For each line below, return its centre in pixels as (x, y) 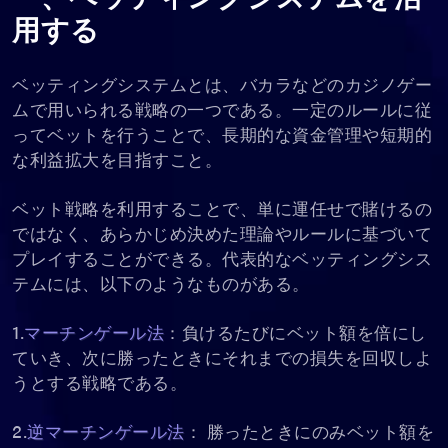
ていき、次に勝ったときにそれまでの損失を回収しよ (222, 359)
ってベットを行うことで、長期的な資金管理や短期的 (222, 136)
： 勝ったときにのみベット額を (309, 433)
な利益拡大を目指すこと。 (117, 161)
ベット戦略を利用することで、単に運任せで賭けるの (222, 210)
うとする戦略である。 (99, 384)
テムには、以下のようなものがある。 (161, 285)
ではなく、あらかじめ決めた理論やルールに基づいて (222, 235)
